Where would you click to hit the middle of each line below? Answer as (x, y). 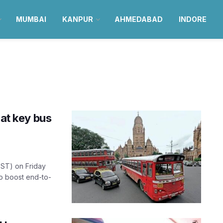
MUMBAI (31, 19)
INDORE (192, 19)
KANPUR (77, 19)
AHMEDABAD (138, 19)
